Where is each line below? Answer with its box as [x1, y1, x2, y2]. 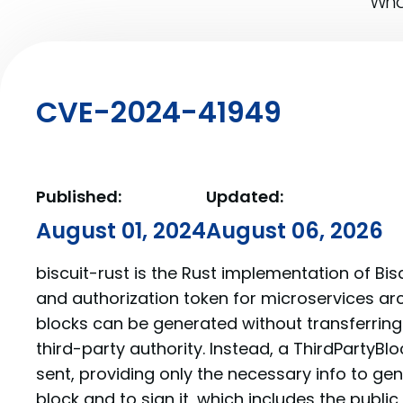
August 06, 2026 [206, 216, 383, 246]
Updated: [206, 185, 283, 208]
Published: [36, 185, 121, 208]
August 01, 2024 [36, 216, 206, 246]
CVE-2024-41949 [36, 91, 282, 132]
